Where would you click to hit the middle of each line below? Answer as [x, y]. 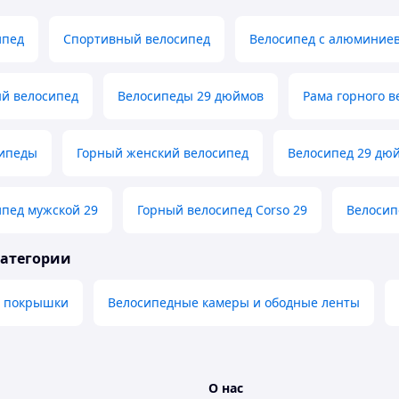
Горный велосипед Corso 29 [222, 210]
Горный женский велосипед [163, 153]
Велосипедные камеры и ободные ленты [234, 303]
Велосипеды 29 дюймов [191, 96]
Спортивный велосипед [137, 39]
